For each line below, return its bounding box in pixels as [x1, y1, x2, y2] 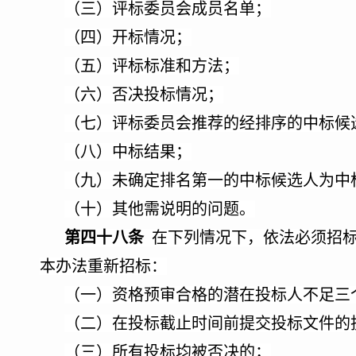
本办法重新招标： [40, 257, 167, 275]
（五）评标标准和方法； [64, 57, 239, 75]
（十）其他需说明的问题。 [64, 200, 255, 218]
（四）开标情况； [64, 29, 192, 46]
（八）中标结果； [64, 143, 192, 161]
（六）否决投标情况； [64, 86, 223, 103]
